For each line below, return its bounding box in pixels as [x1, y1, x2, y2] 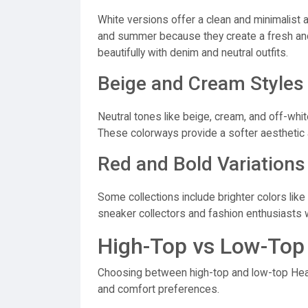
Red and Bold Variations [98, 153, 305, 175]
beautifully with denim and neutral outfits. [98, 47, 288, 59]
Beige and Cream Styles [98, 72, 304, 95]
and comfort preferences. [98, 283, 219, 296]
